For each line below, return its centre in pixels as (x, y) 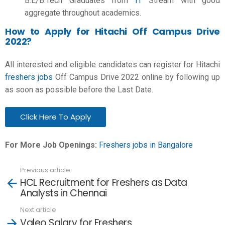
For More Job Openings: (51, 145)
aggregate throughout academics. (83, 13)
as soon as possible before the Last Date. (79, 89)
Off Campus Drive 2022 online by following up (136, 77)
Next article (38, 210)
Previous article (45, 170)
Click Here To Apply (55, 117)
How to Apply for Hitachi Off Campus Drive (113, 31)
